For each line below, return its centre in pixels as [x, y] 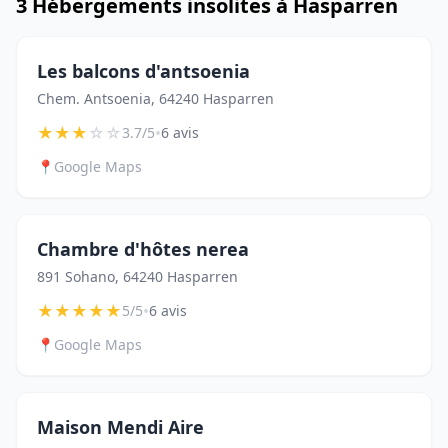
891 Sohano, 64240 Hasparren [137, 276]
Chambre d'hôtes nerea [143, 249]
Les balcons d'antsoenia [143, 71]
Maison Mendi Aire [120, 427]
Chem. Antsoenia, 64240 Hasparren [155, 98]
